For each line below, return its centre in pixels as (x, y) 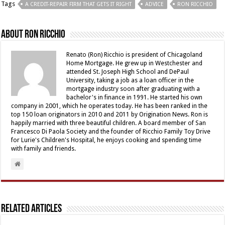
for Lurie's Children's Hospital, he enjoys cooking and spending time (106, 140)
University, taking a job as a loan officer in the (130, 80)
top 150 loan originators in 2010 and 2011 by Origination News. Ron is (110, 114)
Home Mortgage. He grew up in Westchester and (135, 63)
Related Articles (32, 209)
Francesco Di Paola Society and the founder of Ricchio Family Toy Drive (111, 131)
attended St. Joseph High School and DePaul (128, 72)
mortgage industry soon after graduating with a (133, 89)
